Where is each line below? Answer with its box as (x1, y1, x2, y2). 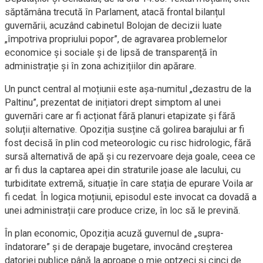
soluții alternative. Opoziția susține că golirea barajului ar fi (5, 124, 244, 135)
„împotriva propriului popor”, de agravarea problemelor (5, 33, 227, 45)
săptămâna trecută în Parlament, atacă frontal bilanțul (5, 6, 225, 18)
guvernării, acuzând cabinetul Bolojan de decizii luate (5, 20, 222, 31)
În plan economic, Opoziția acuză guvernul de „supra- (5, 228, 224, 239)
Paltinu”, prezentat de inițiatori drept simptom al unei (5, 97, 221, 108)
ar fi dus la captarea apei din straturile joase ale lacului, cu (5, 164, 241, 176)
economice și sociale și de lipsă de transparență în (5, 47, 217, 58)
